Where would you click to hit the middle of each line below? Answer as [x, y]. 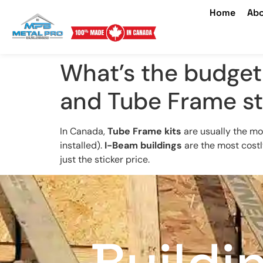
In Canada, [84, 131]
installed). [82, 145]
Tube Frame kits [144, 131]
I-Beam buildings [143, 145]
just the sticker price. [105, 159]
